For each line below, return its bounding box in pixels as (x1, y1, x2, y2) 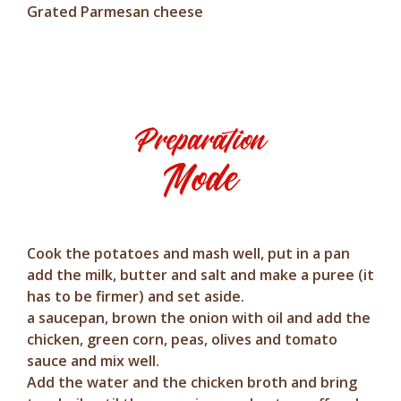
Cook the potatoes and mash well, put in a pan (27, 243, 350, 263)
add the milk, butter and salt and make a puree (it (27, 265, 374, 285)
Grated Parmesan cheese (27, 2, 203, 21)
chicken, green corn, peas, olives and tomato (27, 329, 337, 349)
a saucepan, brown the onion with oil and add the (27, 308, 371, 328)
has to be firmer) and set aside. (27, 286, 244, 306)
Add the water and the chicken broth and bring (27, 372, 357, 392)
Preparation (134, 121, 267, 158)
